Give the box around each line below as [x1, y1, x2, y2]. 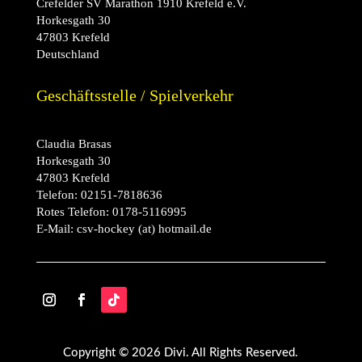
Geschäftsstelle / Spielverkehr [36, 86, 234, 104]
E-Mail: [36, 221, 74, 235]
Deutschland [36, 47, 99, 61]
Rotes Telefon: [36, 204, 112, 218]
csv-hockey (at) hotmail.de [73, 221, 212, 235]
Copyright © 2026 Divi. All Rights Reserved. [63, 346, 299, 359]
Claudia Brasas [36, 137, 112, 150]
